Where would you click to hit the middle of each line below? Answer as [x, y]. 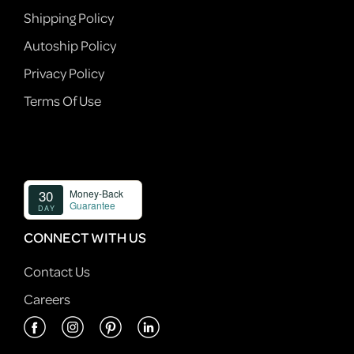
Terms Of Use [62, 101]
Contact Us [57, 271]
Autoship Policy [70, 45]
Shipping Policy [69, 18]
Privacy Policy [64, 73]
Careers [47, 299]
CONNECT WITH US [85, 237]
